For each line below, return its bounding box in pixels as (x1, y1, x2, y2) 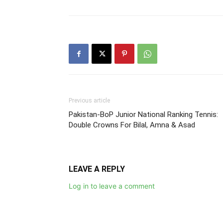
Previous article (69, 97, 110, 104)
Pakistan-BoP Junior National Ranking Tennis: (69, 110, 218, 119)
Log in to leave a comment (69, 182, 155, 190)
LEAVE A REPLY (69, 164, 125, 174)
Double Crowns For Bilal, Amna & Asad (69, 120, 195, 129)
